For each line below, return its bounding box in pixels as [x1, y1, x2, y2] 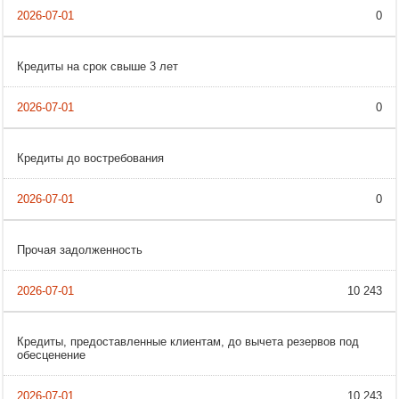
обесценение [17, 348, 85, 362]
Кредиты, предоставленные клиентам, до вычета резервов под [17, 335, 359, 349]
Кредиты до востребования [17, 151, 164, 166]
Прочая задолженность [17, 243, 142, 257]
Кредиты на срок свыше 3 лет [17, 60, 178, 74]
